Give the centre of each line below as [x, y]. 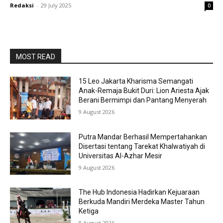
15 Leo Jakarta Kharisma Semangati [136, 81]
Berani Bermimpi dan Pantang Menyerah [143, 100]
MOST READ [36, 57]
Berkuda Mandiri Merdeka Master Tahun [142, 202]
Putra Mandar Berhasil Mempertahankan [143, 137]
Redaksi [22, 5]
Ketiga [89, 211]
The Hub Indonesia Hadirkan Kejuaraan [139, 192]
